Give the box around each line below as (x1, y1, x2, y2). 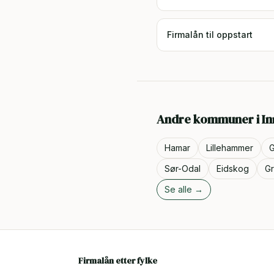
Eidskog (217, 163, 249, 174)
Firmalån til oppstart (167, 29, 253, 40)
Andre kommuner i (157, 111, 262, 128)
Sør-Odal (165, 163, 201, 174)
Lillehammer (206, 143, 253, 153)
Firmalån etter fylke (78, 254, 157, 267)
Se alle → (165, 184, 203, 194)
